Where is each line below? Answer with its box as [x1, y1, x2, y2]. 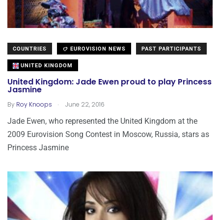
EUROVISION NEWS [68, 45, 126, 52]
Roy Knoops [16, 100, 52, 109]
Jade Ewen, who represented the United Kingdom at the [7, 116, 197, 126]
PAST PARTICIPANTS [141, 45, 201, 52]
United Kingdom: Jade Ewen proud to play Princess [7, 76, 212, 88]
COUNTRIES [13, 45, 47, 52]
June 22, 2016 [64, 100, 105, 109]
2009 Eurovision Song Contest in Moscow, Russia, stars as [7, 129, 209, 139]
